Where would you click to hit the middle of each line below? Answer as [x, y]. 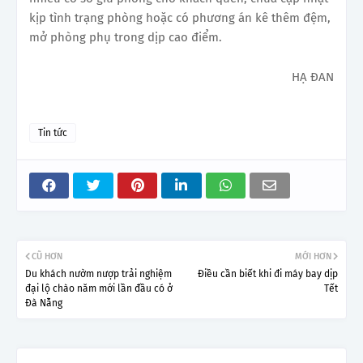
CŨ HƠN [47, 257]
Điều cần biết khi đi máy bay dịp [268, 274]
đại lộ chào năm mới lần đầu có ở [99, 289]
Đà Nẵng [44, 303]
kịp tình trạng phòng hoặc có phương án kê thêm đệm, [180, 18]
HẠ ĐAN [313, 77]
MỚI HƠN [313, 257]
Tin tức [53, 133]
